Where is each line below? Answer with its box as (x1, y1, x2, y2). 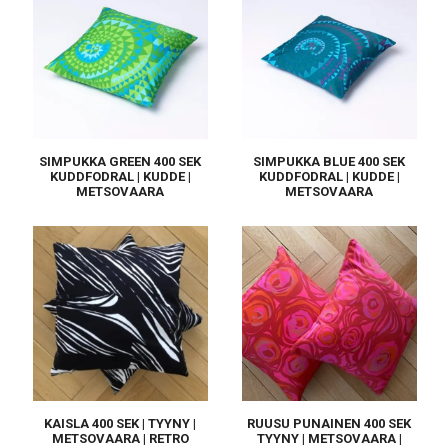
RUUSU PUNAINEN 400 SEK (247, 416, 411, 431)
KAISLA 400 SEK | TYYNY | (44, 416, 196, 431)
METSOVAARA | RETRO (51, 431, 189, 446)
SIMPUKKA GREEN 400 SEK (39, 154, 201, 169)
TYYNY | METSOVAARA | (256, 431, 402, 446)
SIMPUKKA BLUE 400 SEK (253, 154, 405, 169)
